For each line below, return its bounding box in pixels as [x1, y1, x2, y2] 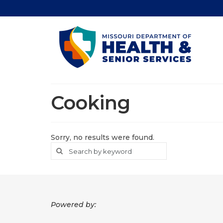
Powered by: [51, 200, 96, 209]
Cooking [51, 91, 130, 114]
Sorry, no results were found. [51, 133, 154, 142]
